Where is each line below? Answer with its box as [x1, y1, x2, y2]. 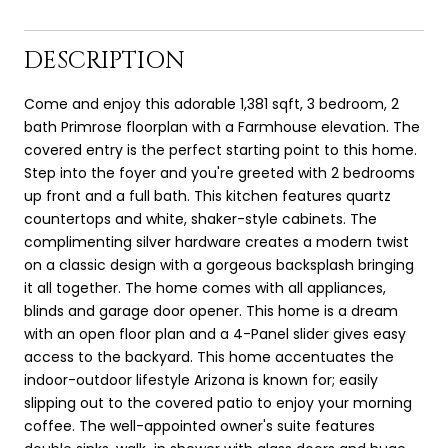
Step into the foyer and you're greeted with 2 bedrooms [24, 162, 415, 183]
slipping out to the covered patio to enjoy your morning [24, 392, 412, 413]
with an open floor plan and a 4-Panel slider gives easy [24, 323, 406, 344]
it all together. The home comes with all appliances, [24, 277, 386, 298]
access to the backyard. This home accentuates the [24, 346, 394, 367]
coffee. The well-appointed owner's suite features [24, 415, 375, 436]
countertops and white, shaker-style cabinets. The [24, 208, 377, 229]
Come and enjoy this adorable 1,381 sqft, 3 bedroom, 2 [24, 93, 399, 114]
